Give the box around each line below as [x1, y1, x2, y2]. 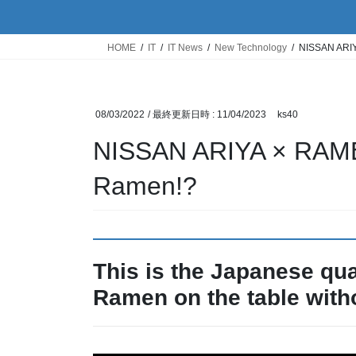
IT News [168, 42, 203, 54]
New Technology [215, 42, 287, 54]
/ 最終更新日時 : [148, 109, 217, 121]
